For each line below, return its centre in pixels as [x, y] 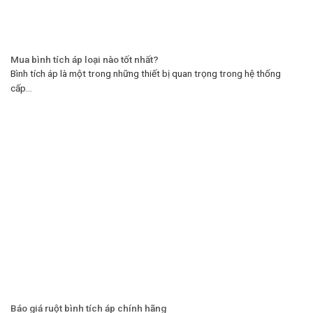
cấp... [21, 88]
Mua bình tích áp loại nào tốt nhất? [85, 60]
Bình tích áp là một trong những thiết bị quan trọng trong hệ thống [146, 74]
